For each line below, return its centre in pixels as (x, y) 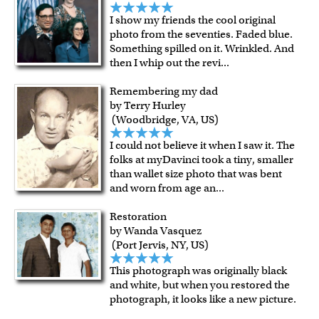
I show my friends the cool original (193, 20)
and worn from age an (163, 188)
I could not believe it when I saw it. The (203, 145)
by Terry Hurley (148, 105)
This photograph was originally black (199, 270)
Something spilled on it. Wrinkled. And (202, 48)
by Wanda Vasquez (156, 230)
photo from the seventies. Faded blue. (202, 34)
